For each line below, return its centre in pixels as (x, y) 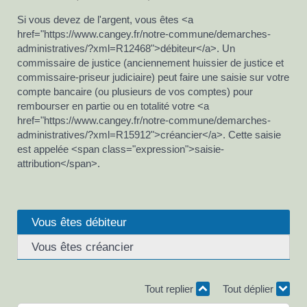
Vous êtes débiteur (79, 222)
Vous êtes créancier (83, 246)
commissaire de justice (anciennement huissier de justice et (150, 63)
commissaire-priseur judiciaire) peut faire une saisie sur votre (153, 77)
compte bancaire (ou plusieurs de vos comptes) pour (135, 92)
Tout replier (170, 288)
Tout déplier (249, 288)
